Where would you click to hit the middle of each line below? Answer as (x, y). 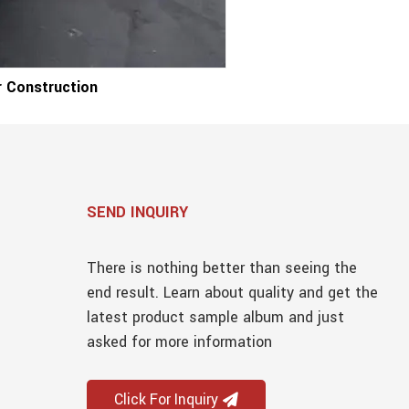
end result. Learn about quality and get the (233, 292)
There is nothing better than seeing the (222, 267)
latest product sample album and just (216, 317)
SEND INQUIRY (138, 212)
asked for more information (180, 341)
